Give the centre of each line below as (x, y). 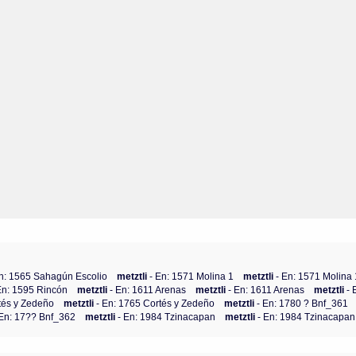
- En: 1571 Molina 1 (192, 276)
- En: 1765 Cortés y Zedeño (156, 303)
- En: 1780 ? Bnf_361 (303, 303)
